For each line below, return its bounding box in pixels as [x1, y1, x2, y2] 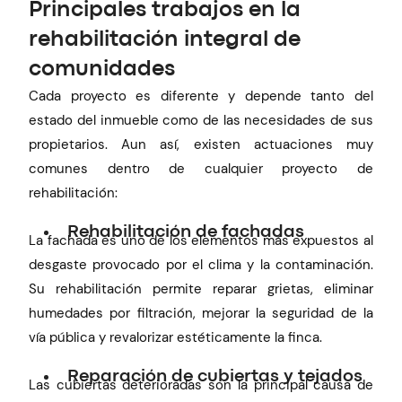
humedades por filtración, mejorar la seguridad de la [29, 304, 373, 323]
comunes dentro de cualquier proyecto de [29, 159, 373, 178]
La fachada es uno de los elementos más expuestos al [29, 232, 373, 250]
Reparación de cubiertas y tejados [67, 369, 363, 385]
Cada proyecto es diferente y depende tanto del [29, 86, 373, 105]
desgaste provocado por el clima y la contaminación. [29, 256, 373, 275]
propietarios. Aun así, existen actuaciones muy [29, 135, 373, 153]
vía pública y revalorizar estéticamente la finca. [29, 328, 323, 347]
